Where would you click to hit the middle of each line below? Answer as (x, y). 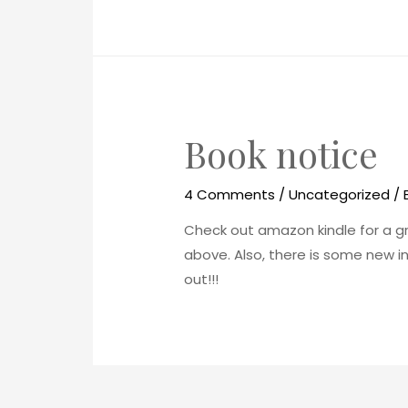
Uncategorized (340, 195)
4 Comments (230, 195)
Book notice (281, 154)
